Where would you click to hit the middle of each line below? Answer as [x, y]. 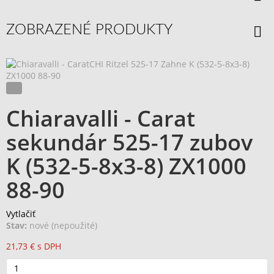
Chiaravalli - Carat [101, 118]
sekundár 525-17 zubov [129, 142]
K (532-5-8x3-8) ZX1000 [126, 166]
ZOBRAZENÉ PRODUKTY [89, 30]
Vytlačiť [21, 214]
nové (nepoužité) [63, 225]
